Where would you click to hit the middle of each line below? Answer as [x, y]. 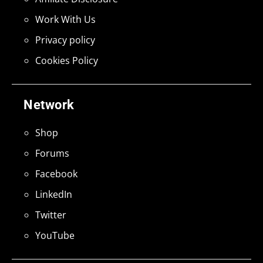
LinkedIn [54, 195]
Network [49, 105]
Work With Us [65, 20]
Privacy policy [65, 40]
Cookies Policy [67, 61]
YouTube [55, 236]
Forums [52, 154]
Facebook [56, 174]
